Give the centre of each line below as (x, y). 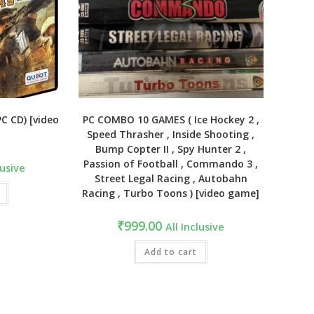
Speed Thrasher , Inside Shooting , (171, 135)
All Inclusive (195, 227)
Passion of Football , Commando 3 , (171, 164)
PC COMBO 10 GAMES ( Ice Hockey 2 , (171, 120)
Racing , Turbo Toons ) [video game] (171, 193)
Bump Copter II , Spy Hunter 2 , (171, 149)
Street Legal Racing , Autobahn (171, 179)
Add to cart (171, 252)
